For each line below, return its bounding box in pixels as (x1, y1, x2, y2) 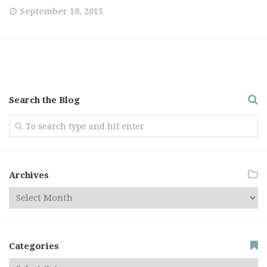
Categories (9, 241, 59, 252)
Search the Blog (9, 95, 80, 105)
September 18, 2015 (20, 7, 103, 16)
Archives (9, 170, 49, 181)
